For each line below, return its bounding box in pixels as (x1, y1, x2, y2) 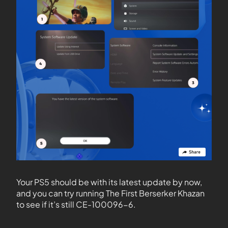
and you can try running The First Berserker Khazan (16, 188, 205, 199)
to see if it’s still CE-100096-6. (16, 199, 136, 210)
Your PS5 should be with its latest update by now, (16, 177, 202, 188)
